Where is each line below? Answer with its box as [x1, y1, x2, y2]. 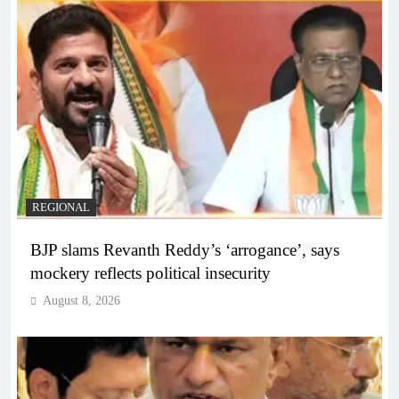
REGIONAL [32, 200, 90, 214]
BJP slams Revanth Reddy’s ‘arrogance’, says [30, 240, 339, 259]
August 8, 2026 [43, 293, 120, 307]
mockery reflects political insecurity [30, 263, 271, 282]
